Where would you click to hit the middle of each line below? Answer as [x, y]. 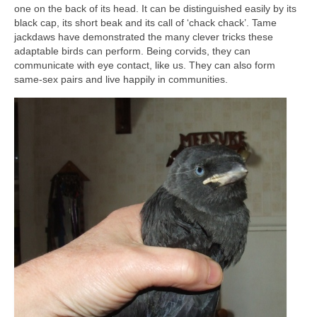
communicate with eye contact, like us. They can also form [145, 65]
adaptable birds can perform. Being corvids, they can [132, 51]
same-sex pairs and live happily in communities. [121, 79]
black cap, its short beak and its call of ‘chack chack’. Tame [145, 22]
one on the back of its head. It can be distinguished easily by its [155, 8]
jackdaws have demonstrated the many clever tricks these [144, 36]
